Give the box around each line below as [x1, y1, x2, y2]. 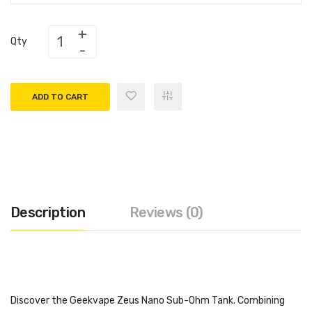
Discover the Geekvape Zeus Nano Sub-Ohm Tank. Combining [10, 295, 285, 306]
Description [10, 204, 86, 221]
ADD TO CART [32, 91, 88, 102]
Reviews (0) [129, 204, 203, 221]
